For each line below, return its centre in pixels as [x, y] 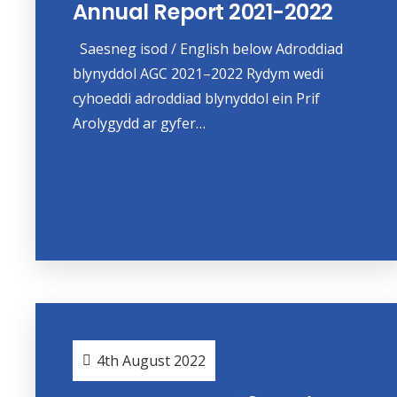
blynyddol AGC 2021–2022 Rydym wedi [198, 74]
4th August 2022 [152, 360]
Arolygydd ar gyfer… [139, 124]
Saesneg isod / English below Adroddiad [207, 49]
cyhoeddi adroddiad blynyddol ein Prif [196, 99]
